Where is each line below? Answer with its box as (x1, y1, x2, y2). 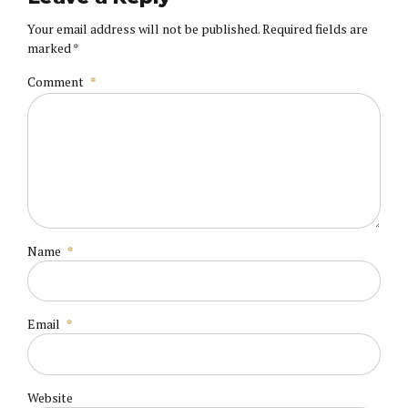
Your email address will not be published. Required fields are (27, 19, 368, 37)
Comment (27, 72, 84, 90)
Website (27, 388, 73, 406)
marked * (27, 38, 79, 56)
